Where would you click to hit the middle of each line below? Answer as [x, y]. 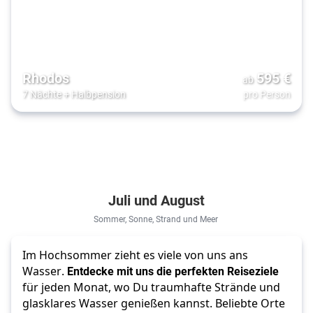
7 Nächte [42, 94]
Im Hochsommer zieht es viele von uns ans [135, 255]
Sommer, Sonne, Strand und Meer [156, 218]
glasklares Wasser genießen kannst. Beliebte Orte [154, 303]
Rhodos [46, 77]
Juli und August [156, 199]
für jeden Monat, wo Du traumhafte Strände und [151, 287]
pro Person [267, 94]
